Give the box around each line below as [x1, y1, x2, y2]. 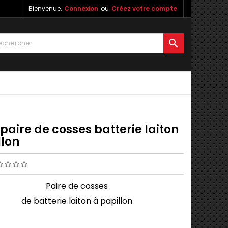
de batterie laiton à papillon [21, 195, 132, 207]
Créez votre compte [111, 4, 177, 13]
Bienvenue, [28, 4, 62, 13]
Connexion [64, 4, 98, 13]
